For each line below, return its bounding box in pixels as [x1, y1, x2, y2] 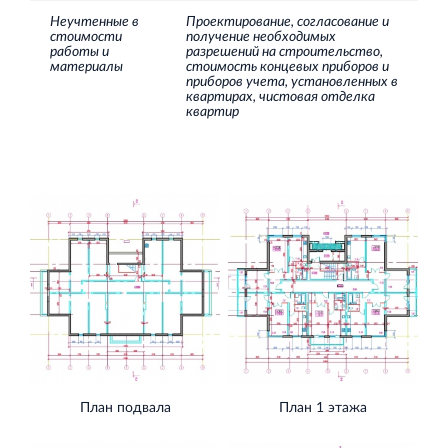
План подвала [79, 401, 171, 416]
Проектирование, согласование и [186, 15, 389, 29]
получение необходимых [186, 30, 336, 44]
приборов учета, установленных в [186, 75, 398, 89]
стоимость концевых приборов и [186, 60, 389, 74]
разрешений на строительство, [186, 45, 383, 59]
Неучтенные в [50, 15, 139, 29]
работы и [50, 45, 109, 59]
